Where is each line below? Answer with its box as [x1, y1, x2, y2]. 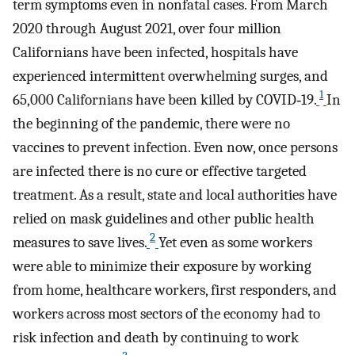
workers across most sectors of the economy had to [13, 304, 320, 323]
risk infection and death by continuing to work [13, 328, 299, 346]
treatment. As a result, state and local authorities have [13, 185, 337, 204]
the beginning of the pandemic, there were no [13, 114, 290, 132]
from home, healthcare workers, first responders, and [13, 281, 337, 299]
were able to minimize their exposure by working [13, 257, 311, 275]
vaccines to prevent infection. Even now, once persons [13, 138, 338, 156]
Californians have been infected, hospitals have [13, 43, 298, 61]
